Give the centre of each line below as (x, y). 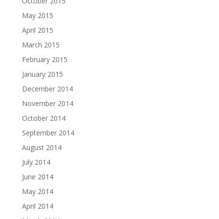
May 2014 (37, 191)
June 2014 (37, 176)
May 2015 (37, 15)
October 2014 (44, 118)
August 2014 (42, 147)
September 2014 (48, 132)
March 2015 (41, 44)
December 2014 (47, 88)
